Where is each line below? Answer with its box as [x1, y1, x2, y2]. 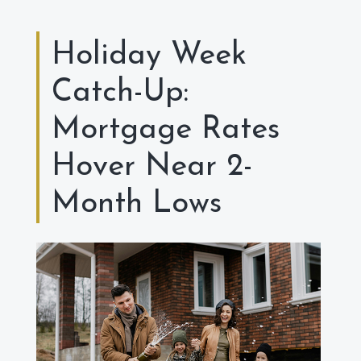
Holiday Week [52, 40, 247, 73]
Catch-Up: [52, 77, 189, 110]
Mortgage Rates [52, 114, 280, 147]
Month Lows [52, 189, 222, 221]
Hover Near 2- [52, 151, 252, 184]
